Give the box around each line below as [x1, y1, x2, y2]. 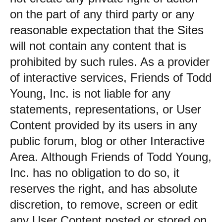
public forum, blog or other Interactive [10, 134, 205, 148]
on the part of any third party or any [10, 7, 194, 21]
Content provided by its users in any [10, 118, 197, 132]
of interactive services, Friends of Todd [10, 71, 212, 84]
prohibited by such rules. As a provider [10, 55, 210, 68]
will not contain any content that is [10, 39, 186, 53]
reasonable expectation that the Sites [10, 23, 204, 37]
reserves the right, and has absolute [10, 182, 197, 195]
